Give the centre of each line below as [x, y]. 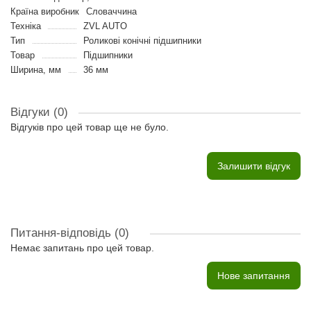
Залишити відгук [254, 166]
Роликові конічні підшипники [142, 41]
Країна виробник [45, 11]
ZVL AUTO [105, 26]
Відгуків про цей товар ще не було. [90, 127]
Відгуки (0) [39, 112]
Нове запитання [254, 276]
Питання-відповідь [62, 233]
